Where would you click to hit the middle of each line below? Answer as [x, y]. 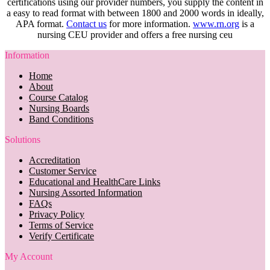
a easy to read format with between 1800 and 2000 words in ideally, [135, 13]
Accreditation [55, 160]
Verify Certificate [61, 236]
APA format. [41, 24]
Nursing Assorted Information [86, 192]
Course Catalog [58, 97]
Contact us [86, 24]
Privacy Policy [57, 214]
